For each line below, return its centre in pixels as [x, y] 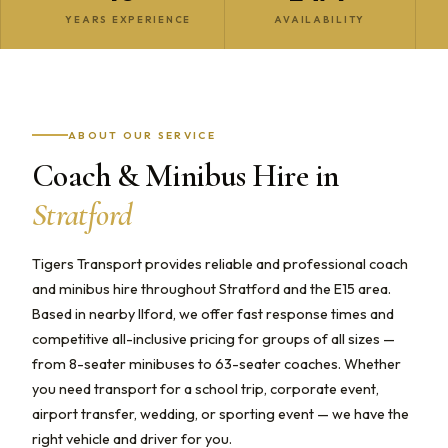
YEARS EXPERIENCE [128, 18]
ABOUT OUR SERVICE [142, 135]
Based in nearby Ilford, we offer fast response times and [213, 313]
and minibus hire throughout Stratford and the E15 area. [211, 288]
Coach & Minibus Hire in [185, 175]
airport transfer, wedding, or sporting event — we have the [220, 413]
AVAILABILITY [320, 18]
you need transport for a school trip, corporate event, [205, 388]
